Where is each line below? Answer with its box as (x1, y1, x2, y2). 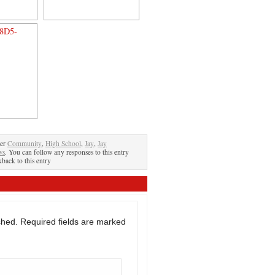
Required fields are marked (20, 217, 126, 227)
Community (7, 139, 42, 148)
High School (45, 139, 81, 148)
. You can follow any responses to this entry (5, 147, 129, 157)
